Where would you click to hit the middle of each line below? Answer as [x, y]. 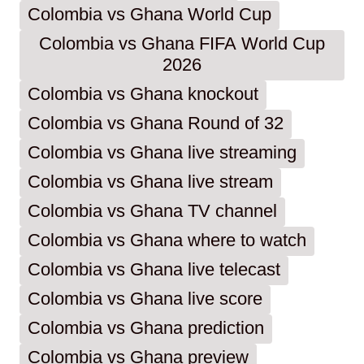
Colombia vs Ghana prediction [146, 329]
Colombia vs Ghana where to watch [167, 241]
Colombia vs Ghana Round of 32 [156, 124]
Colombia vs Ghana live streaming [162, 154]
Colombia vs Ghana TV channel [152, 212]
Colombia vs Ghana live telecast [154, 271]
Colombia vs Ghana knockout [143, 95]
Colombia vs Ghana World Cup [149, 15]
